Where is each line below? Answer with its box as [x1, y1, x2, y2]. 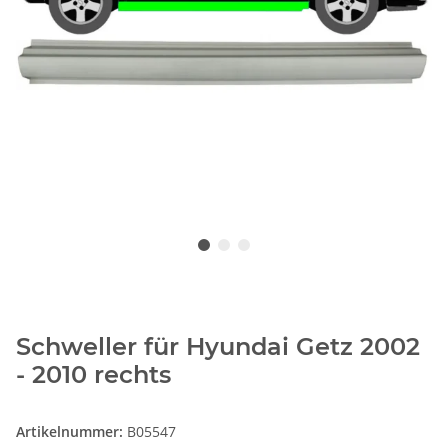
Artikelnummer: [16, 421, 127, 441]
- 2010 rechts [16, 359, 171, 389]
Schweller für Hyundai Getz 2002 [16, 331, 420, 361]
